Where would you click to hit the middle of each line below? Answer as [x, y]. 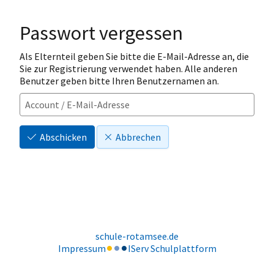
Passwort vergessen [101, 33]
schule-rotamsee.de [137, 236]
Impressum [82, 248]
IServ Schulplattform [172, 248]
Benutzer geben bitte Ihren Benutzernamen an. [119, 80]
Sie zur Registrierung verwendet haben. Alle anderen [128, 68]
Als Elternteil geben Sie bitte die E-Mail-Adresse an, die [134, 56]
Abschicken [63, 137]
